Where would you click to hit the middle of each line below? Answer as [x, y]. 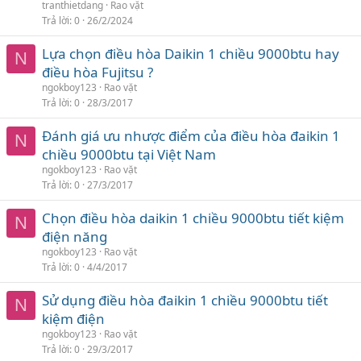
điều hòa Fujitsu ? [98, 72]
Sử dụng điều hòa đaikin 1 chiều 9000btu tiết [185, 300]
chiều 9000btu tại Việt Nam [129, 154]
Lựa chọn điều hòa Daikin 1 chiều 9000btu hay [191, 53]
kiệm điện [73, 318]
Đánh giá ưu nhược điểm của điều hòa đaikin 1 [191, 135]
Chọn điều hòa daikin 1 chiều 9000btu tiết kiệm [193, 218]
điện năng [75, 236]
